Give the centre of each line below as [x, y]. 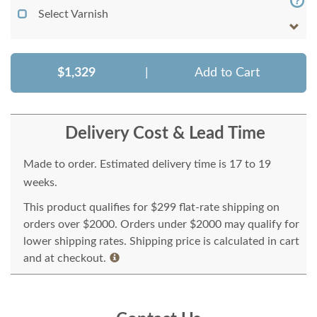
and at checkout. [65, 259]
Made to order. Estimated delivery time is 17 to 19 [147, 165]
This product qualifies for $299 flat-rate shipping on [151, 208]
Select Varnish [73, 15]
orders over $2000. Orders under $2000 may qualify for [161, 225]
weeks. [40, 183]
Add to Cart [227, 73]
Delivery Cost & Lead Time [165, 134]
